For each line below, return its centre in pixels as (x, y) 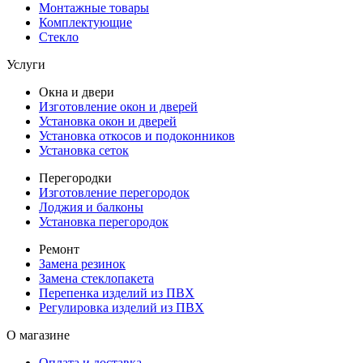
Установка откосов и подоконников (137, 136)
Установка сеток (84, 151)
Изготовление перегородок (114, 193)
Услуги (26, 65)
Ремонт (59, 250)
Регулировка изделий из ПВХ (122, 308)
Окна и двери (77, 92)
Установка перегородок (104, 222)
